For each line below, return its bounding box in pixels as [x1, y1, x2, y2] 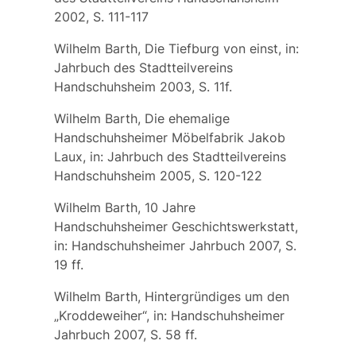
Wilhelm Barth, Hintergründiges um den [53, 288, 289, 304]
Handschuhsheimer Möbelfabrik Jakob [53, 129, 285, 145]
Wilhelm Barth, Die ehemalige [53, 110, 230, 126]
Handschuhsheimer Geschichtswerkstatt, [53, 218, 298, 234]
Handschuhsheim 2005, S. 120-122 [53, 167, 270, 184]
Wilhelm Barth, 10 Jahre [53, 199, 195, 215]
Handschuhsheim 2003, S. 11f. [53, 78, 232, 95]
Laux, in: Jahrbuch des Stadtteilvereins [53, 148, 286, 164]
